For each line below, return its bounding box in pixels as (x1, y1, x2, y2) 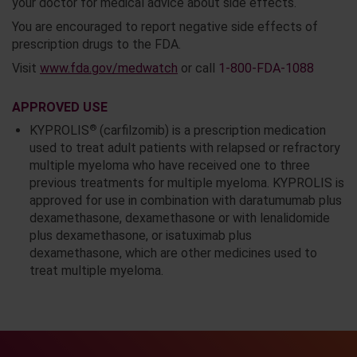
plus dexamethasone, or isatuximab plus (29, 228, 252, 244)
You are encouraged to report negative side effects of (12, 19, 318, 35)
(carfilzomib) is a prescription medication (96, 123, 326, 139)
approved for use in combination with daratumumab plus (29, 193, 342, 209)
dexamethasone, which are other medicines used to (29, 245, 317, 261)
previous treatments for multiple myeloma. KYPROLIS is (29, 175, 344, 191)
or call (178, 61, 218, 76)
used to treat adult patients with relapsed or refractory (29, 140, 340, 156)
